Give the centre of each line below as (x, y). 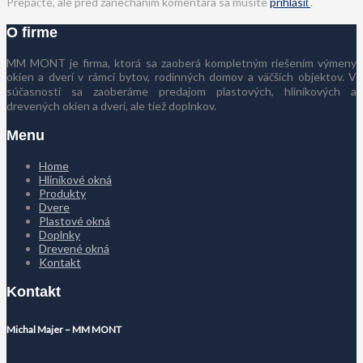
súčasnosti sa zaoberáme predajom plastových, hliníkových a (181, 91)
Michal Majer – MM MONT (64, 329)
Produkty (62, 193)
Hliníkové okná (75, 179)
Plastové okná (75, 220)
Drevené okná (74, 248)
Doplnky (60, 234)
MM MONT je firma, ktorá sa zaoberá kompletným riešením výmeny (181, 62)
